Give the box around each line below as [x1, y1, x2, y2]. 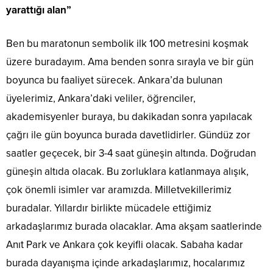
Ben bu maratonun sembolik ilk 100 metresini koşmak [6, 37, 249, 51]
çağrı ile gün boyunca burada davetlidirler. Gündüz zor [6, 129, 250, 142]
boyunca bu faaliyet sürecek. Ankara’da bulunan [6, 74, 222, 87]
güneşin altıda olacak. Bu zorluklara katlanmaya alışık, [6, 165, 249, 179]
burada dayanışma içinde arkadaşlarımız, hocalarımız [6, 257, 245, 270]
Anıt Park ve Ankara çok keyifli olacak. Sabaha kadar [6, 238, 243, 252]
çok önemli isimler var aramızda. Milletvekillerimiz [6, 183, 232, 197]
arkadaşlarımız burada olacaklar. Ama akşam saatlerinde [6, 220, 262, 233]
